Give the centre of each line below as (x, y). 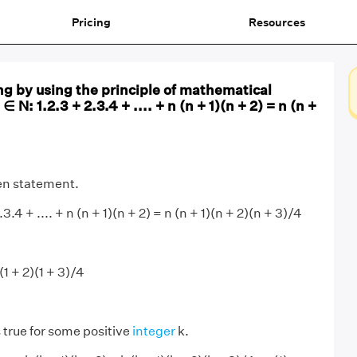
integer (153, 331)
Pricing (91, 22)
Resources (277, 22)
